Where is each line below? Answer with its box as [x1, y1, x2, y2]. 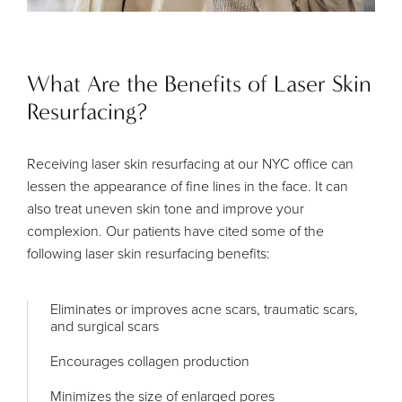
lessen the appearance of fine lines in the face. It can [27, 176, 348, 196]
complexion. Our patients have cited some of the [27, 221, 324, 240]
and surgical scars [50, 316, 159, 336]
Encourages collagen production [50, 351, 249, 371]
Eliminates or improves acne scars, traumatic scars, [50, 299, 358, 319]
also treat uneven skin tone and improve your [27, 198, 304, 218]
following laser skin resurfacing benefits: [27, 243, 270, 263]
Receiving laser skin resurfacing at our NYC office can [27, 153, 354, 173]
